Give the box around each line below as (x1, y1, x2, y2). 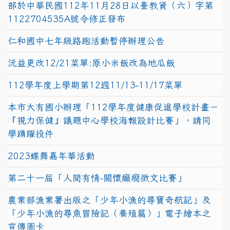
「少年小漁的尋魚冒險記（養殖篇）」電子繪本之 (8, 208, 211, 218)
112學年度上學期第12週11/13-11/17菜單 (8, 80, 183, 89)
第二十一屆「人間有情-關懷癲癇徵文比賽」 (8, 173, 186, 182)
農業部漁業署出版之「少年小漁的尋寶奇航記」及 (8, 195, 211, 204)
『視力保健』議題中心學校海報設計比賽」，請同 (8, 116, 211, 125)
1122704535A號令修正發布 (8, 14, 126, 23)
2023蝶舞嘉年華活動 (8, 151, 95, 160)
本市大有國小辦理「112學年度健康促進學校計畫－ (8, 102, 219, 111)
